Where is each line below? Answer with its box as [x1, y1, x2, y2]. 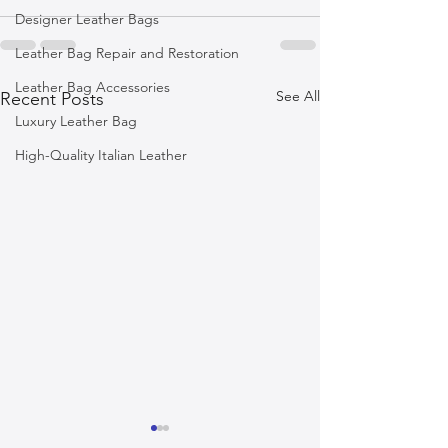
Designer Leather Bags [15, 9, 159, 28]
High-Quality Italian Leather [15, 145, 187, 164]
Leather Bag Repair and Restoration [15, 43, 239, 62]
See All [276, 86, 320, 105]
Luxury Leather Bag [15, 111, 137, 130]
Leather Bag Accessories [15, 77, 170, 96]
